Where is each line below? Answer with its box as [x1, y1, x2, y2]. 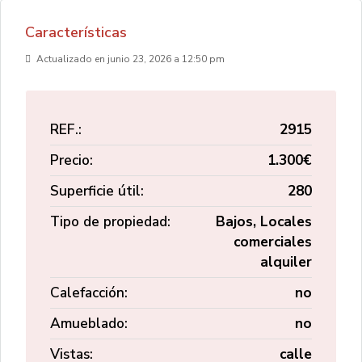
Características [25, 23, 127, 42]
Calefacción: [50, 283, 128, 302]
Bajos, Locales [216, 212, 312, 231]
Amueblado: [50, 314, 128, 333]
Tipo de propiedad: [50, 212, 170, 231]
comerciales [234, 232, 312, 251]
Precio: [50, 150, 93, 170]
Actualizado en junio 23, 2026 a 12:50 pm [34, 53, 225, 65]
